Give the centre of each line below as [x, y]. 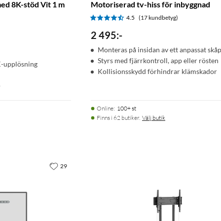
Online [105, 108]
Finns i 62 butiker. [118, 117]
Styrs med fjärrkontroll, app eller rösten [158, 60]
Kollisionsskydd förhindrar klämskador [157, 71]
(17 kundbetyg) [158, 17]
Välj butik [154, 117]
